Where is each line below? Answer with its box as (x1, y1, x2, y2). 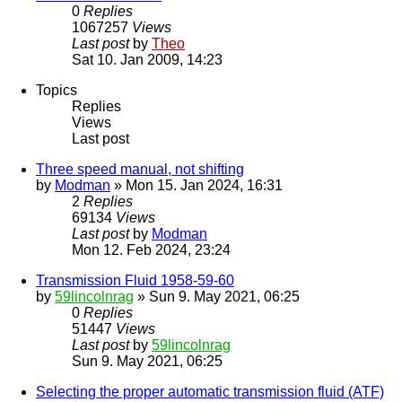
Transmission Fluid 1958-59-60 (36, 273, 234, 289)
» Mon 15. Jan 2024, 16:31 (110, 178, 283, 194)
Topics (36, 83, 77, 99)
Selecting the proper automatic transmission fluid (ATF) (36, 384, 384, 400)
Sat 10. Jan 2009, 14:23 (72, 52, 223, 68)
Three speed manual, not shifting (36, 162, 244, 178)
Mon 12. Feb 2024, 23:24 (72, 242, 231, 258)
